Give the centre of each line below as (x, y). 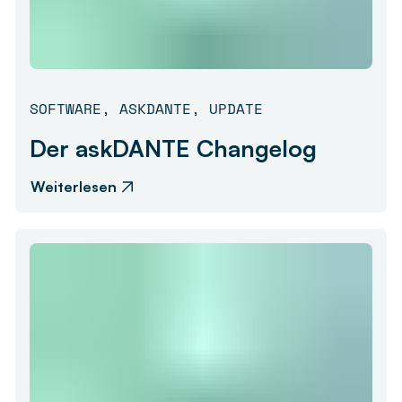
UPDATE (236, 108)
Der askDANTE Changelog (173, 148)
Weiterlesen (74, 186)
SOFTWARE (66, 108)
